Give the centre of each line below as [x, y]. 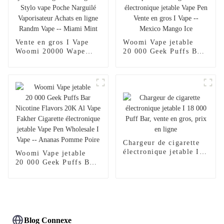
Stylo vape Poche [46, 87]
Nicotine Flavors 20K [53, 171]
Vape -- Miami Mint [50, 114]
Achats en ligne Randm [56, 105]
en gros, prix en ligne [161, 169]
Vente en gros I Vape [52, 42]
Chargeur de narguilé [53, 78]
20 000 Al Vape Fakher [164, 69]
